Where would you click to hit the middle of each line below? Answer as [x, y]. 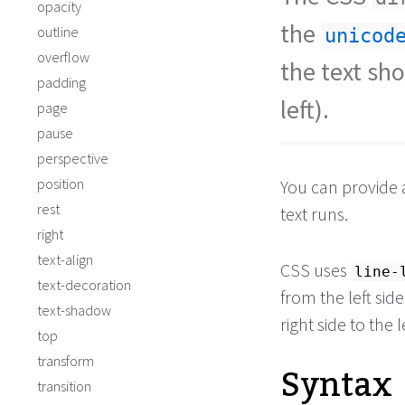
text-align [65, 259]
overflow [63, 57]
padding [61, 82]
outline [58, 32]
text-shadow [74, 310]
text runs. [314, 214]
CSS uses [316, 270]
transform [66, 361]
